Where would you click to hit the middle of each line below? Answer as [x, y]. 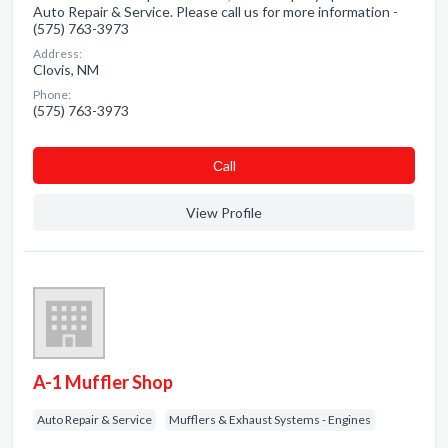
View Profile [224, 212]
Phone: [52, 94]
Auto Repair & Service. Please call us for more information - [215, 11]
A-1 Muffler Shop [103, 382]
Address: [57, 53]
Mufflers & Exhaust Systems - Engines [270, 419]
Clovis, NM [66, 69]
